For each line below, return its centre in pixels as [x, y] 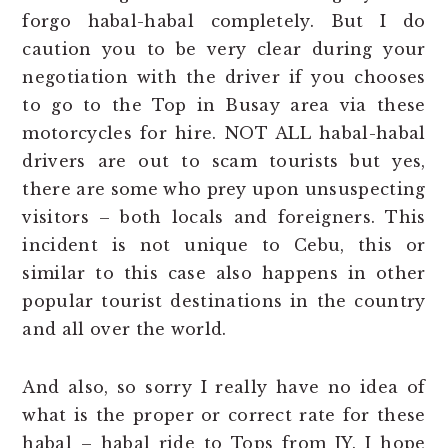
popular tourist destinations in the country [224, 300]
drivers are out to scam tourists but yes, [224, 160]
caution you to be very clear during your [224, 48]
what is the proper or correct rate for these [224, 414]
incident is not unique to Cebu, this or [224, 244]
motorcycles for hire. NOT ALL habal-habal [224, 132]
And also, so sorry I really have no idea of [224, 386]
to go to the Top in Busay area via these [224, 104]
